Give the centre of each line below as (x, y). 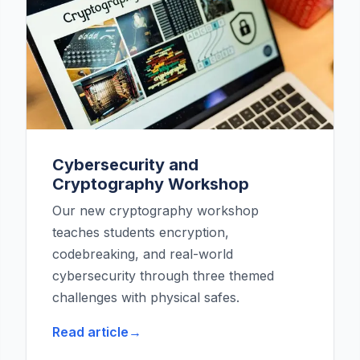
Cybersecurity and (125, 165)
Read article (90, 332)
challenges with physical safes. (146, 298)
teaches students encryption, (141, 233)
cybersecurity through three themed (163, 276)
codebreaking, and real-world (143, 254)
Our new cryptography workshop (155, 211)
